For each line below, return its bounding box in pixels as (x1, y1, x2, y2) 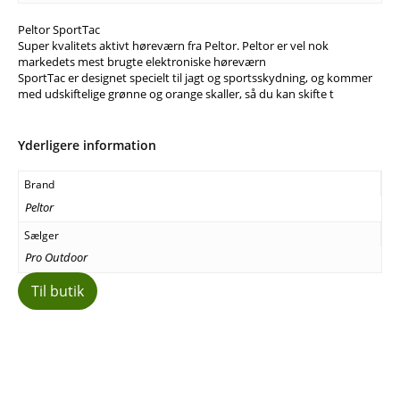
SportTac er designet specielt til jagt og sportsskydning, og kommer (18, 70, 372, 87)
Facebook (60, 343, 104, 357)
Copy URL (274, 343, 320, 357)
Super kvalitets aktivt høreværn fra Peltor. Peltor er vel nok (18, 37, 329, 54)
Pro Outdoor (24, 249, 87, 266)
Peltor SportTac (18, 21, 100, 38)
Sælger (24, 228, 59, 244)
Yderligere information (18, 137, 156, 154)
